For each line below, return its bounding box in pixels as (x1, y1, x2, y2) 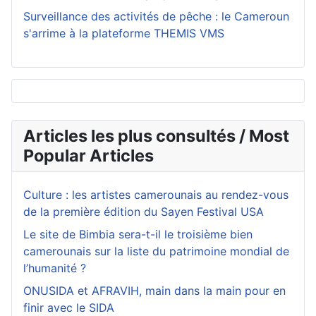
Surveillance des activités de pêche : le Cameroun (23, 9, 289, 24)
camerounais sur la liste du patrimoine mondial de (23, 244, 289, 259)
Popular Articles (23, 145, 154, 166)
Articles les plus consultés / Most (23, 126, 289, 147)
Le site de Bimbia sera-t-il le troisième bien (23, 227, 253, 242)
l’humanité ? (23, 261, 86, 276)
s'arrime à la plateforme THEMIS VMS (23, 26, 224, 41)
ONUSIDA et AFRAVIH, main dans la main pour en (23, 284, 286, 298)
